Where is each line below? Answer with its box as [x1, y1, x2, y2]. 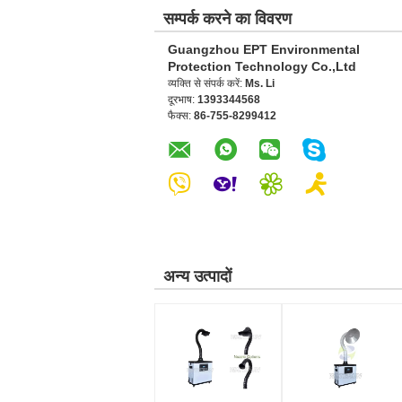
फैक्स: [168, 109, 194, 122]
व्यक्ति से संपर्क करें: [168, 77, 245, 90]
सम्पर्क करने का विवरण [163, 10, 292, 28]
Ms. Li [245, 77, 275, 90]
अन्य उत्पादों [163, 267, 232, 285]
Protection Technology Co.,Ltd [168, 59, 356, 74]
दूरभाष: [168, 93, 197, 106]
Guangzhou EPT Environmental [168, 42, 360, 57]
